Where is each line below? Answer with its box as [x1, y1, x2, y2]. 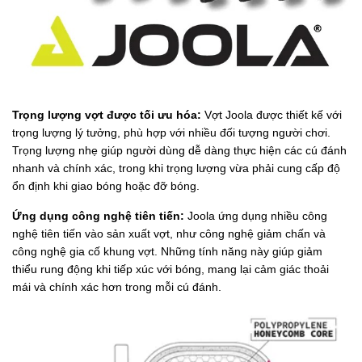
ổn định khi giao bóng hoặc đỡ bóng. [12, 179, 200, 193]
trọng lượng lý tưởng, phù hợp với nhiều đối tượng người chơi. [12, 126, 330, 140]
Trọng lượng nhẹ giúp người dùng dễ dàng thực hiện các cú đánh [12, 144, 347, 158]
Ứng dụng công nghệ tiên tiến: [12, 209, 187, 223]
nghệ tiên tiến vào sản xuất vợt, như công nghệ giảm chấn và [12, 227, 326, 241]
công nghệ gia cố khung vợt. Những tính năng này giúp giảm [12, 245, 322, 259]
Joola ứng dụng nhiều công [187, 209, 327, 223]
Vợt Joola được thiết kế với [201, 108, 342, 122]
